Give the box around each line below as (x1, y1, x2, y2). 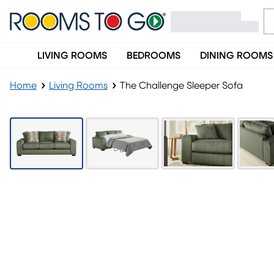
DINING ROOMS (200, 51, 273, 61)
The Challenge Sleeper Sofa (120, 81, 243, 91)
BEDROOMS (127, 51, 180, 61)
